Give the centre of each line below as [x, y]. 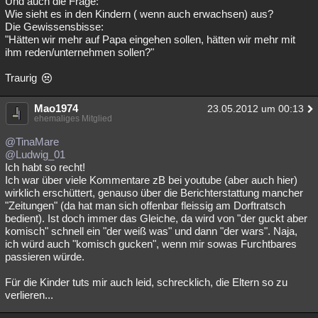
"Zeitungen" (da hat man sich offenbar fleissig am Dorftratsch [145, 205]
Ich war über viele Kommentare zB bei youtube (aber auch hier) [151, 180]
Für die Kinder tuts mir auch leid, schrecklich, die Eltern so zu [146, 282]
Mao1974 [56, 108]
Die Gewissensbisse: [54, 27]
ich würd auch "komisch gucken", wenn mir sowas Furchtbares [151, 244]
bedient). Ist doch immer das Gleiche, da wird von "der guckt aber [156, 218]
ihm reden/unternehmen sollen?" [79, 52]
